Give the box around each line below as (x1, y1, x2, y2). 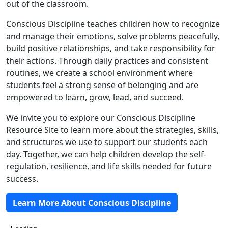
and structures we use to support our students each (6, 136, 208, 148)
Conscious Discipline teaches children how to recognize (6, 18, 220, 30)
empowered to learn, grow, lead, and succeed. (6, 92, 184, 103)
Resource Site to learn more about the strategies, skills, (6, 124, 219, 135)
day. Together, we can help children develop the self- (6, 149, 206, 160)
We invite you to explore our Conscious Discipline (6, 112, 195, 123)
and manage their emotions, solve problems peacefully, (6, 31, 219, 42)
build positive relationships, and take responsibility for (6, 43, 215, 54)
